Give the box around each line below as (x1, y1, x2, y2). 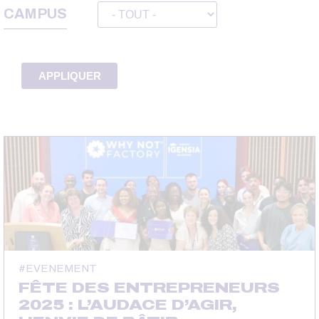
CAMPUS (4, 5, 67, 21)
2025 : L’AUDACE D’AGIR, (19, 296, 237, 313)
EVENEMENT (26, 262, 97, 274)
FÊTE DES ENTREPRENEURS (19, 279, 280, 296)
